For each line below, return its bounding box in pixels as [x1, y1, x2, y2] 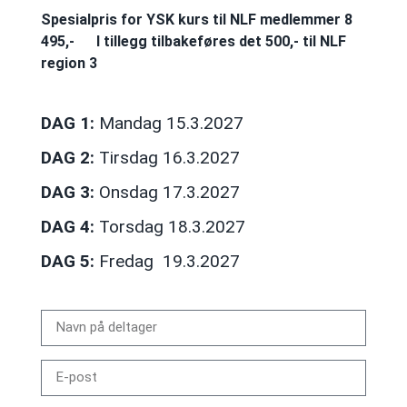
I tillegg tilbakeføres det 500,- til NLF [95, 33, 346, 51]
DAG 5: [40, 250, 94, 272]
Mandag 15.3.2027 [94, 112, 243, 134]
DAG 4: [40, 215, 94, 237]
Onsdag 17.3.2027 [94, 181, 240, 203]
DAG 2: [40, 146, 94, 168]
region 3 [40, 55, 97, 73]
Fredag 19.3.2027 [94, 250, 240, 272]
